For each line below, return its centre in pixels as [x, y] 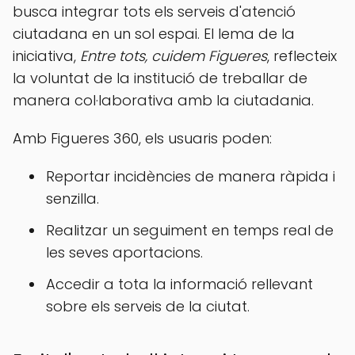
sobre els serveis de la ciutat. [148, 306]
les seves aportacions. [124, 252]
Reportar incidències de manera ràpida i [191, 176]
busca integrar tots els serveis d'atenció [154, 11]
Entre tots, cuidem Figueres [174, 56]
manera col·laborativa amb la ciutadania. [163, 100]
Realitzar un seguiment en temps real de [190, 230]
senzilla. [73, 198]
